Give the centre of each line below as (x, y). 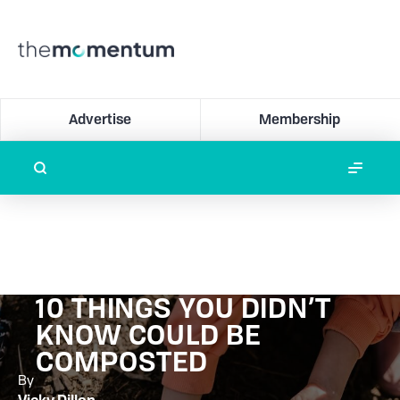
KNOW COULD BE (148, 335)
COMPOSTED (122, 362)
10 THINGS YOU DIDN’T (183, 308)
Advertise (100, 119)
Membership (300, 119)
